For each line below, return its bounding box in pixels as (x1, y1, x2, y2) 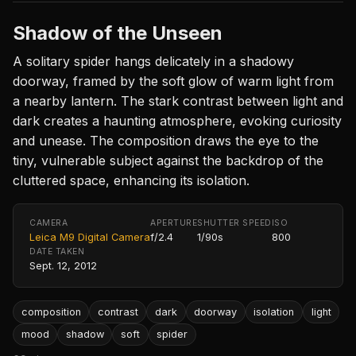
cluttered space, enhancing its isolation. (13, 172, 250, 189)
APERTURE (150, 218, 198, 229)
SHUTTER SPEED (197, 218, 272, 229)
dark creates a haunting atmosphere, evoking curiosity (13, 113, 342, 130)
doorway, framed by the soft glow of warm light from (13, 73, 334, 90)
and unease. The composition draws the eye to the (13, 133, 319, 149)
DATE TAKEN (29, 246, 85, 257)
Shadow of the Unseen (13, 21, 222, 45)
